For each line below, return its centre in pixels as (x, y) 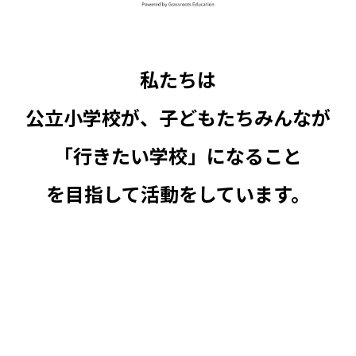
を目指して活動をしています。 (178, 193)
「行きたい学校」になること (178, 155)
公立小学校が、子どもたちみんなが (178, 117)
